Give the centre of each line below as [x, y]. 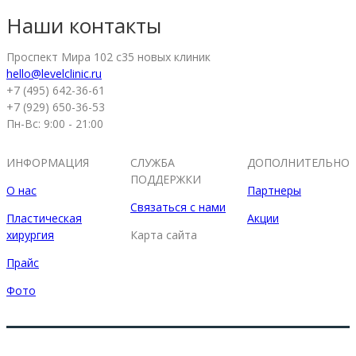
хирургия [30, 234]
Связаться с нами [178, 207]
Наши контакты [84, 25]
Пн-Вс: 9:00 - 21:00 [55, 123]
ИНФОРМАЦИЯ [48, 162]
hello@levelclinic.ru [54, 73]
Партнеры [274, 190]
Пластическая [44, 218]
